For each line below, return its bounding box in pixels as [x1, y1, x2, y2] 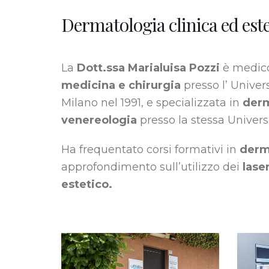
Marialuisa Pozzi [128, 61, 220, 74]
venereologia [61, 113, 137, 127]
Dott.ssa [77, 61, 125, 74]
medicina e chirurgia [61, 79, 181, 92]
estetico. [61, 178, 112, 191]
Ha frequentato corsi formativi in [61, 143, 240, 156]
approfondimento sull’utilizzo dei [61, 160, 243, 174]
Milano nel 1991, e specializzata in [61, 96, 243, 109]
